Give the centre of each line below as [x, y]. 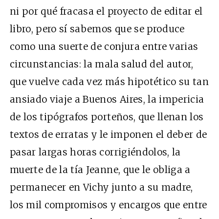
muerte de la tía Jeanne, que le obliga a [100, 169]
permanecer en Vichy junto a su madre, [101, 187]
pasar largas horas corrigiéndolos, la [95, 152]
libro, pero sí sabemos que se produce [97, 29]
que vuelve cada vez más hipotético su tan [109, 81]
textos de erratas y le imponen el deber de [109, 134]
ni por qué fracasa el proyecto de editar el [106, 11]
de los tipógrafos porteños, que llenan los [107, 117]
